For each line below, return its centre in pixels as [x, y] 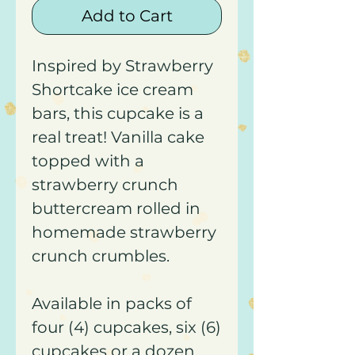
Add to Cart [127, 16]
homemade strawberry [124, 232]
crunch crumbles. [101, 256]
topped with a [88, 161]
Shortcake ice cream [113, 90]
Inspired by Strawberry [122, 66]
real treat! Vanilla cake [118, 137]
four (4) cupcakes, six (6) [126, 327]
